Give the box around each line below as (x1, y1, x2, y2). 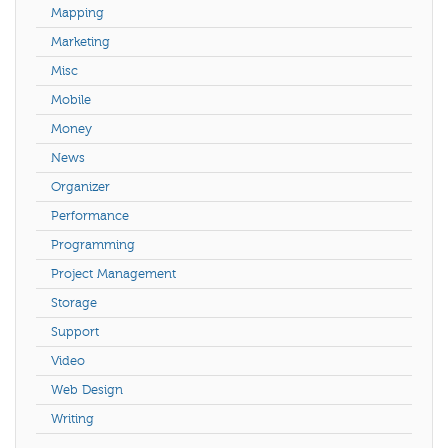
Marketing (51, 34, 110, 49)
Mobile (51, 92, 91, 107)
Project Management (51, 266, 176, 281)
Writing (51, 411, 94, 426)
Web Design (51, 382, 123, 397)
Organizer (51, 179, 110, 194)
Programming (51, 237, 135, 252)
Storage (51, 295, 97, 310)
